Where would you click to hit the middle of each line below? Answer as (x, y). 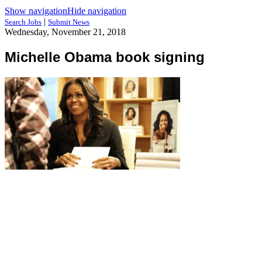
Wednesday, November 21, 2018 (65, 32)
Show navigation (36, 11)
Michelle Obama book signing (105, 57)
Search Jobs (23, 22)
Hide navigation (97, 11)
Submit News (69, 22)
